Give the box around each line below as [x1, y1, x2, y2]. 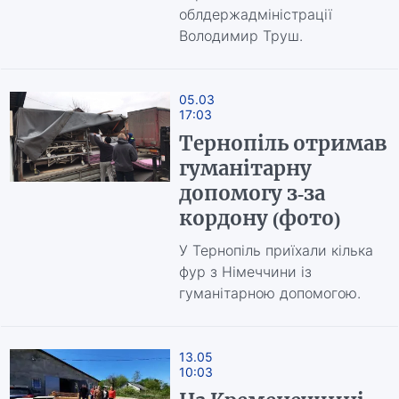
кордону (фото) [178, 206, 340, 231]
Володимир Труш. [178, 27, 303, 45]
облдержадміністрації [178, 5, 332, 23]
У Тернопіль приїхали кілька [178, 241, 373, 259]
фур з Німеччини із [178, 263, 312, 281]
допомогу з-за [178, 181, 325, 206]
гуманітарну [178, 156, 312, 181]
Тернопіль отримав [178, 131, 387, 156]
